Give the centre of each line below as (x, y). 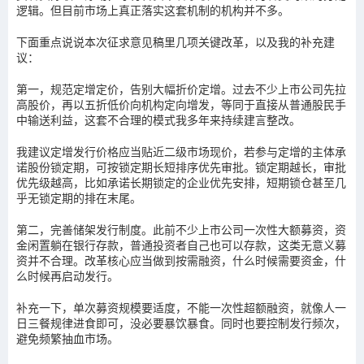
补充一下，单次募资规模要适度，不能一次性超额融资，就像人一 (181, 308)
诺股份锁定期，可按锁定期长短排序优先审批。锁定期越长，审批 (181, 167)
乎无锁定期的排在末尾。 (79, 198)
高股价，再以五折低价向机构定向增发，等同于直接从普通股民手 (181, 104)
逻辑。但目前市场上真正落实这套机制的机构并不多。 (153, 10)
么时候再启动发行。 (67, 276)
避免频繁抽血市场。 (67, 338)
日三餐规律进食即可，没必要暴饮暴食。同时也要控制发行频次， (181, 323)
